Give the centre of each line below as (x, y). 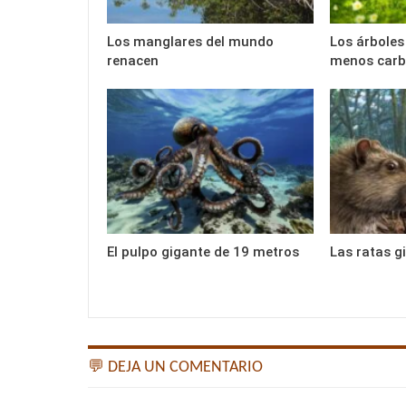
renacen (133, 61)
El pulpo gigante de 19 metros (203, 251)
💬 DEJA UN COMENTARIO (175, 367)
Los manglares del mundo (190, 42)
